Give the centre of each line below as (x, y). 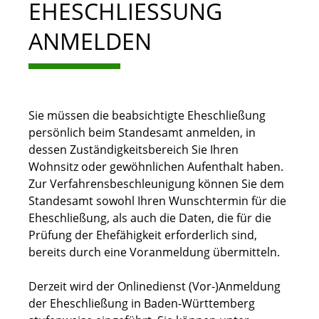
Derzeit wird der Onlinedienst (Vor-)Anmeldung (155, 287)
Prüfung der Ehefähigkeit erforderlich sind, (143, 235)
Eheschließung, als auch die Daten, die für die (150, 218)
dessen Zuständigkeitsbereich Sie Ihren (134, 150)
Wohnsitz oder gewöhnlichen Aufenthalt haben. (156, 167)
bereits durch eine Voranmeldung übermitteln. (154, 252)
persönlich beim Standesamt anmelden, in (142, 133)
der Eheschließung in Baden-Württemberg (142, 304)
